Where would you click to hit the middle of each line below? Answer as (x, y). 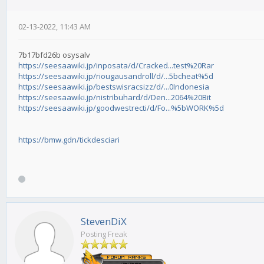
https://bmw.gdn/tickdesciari (69, 140)
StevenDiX (104, 222)
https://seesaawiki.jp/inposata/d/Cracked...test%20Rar (116, 66)
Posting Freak (104, 234)
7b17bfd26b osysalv (54, 55)
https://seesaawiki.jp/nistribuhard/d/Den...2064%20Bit (115, 98)
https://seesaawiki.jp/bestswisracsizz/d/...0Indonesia (114, 87)
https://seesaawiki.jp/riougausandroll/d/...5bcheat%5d (116, 76)
